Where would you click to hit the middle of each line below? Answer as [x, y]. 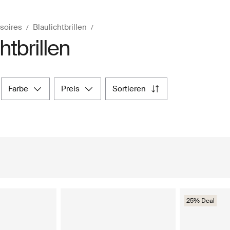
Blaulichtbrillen [60, 27]
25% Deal [200, 200]
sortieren [132, 89]
